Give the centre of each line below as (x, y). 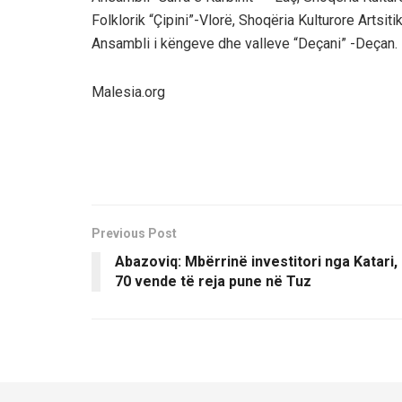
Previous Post (134, 233)
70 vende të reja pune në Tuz (213, 281)
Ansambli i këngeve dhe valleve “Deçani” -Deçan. (245, 43)
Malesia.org (128, 92)
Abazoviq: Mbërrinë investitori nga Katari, (256, 261)
